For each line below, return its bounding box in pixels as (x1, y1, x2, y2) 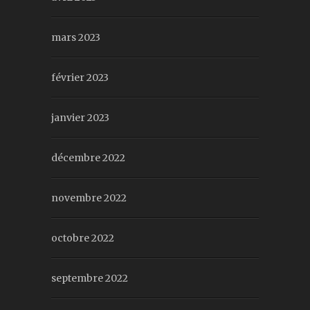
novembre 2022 (51, 191, 127, 204)
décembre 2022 (51, 151, 125, 164)
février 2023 (51, 71, 109, 84)
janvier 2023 (51, 111, 109, 124)
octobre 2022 (51, 231, 114, 244)
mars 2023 (51, 30, 100, 44)
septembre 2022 (51, 271, 128, 284)
